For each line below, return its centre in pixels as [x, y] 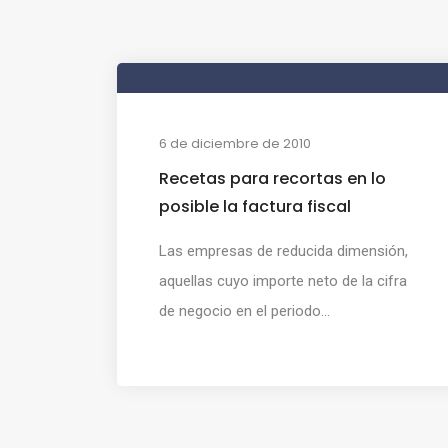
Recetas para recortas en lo [272, 178]
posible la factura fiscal [255, 206]
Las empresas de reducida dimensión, [283, 251]
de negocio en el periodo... [244, 311]
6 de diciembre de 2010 [235, 143]
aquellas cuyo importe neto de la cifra [283, 281]
